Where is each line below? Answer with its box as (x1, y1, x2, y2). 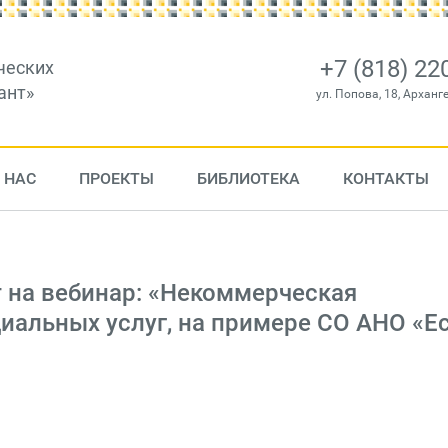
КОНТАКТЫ (342, 169, 429, 188)
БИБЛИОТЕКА (196, 169, 300, 188)
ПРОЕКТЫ (78, 169, 154, 188)
